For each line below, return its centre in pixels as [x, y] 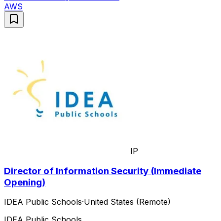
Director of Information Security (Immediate [103, 171]
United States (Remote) [127, 202]
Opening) [25, 182]
